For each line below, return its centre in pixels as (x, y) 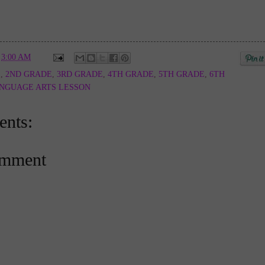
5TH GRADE (182, 74)
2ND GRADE (29, 74)
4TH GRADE (131, 74)
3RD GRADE (80, 74)
